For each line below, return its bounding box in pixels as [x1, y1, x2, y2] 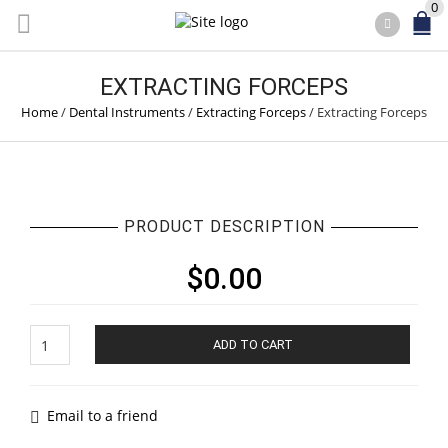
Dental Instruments [69, 103, 185, 121]
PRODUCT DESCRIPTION [123, 217, 325, 236]
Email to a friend [47, 406, 158, 425]
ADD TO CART [212, 337, 293, 352]
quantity [29, 364, 85, 383]
